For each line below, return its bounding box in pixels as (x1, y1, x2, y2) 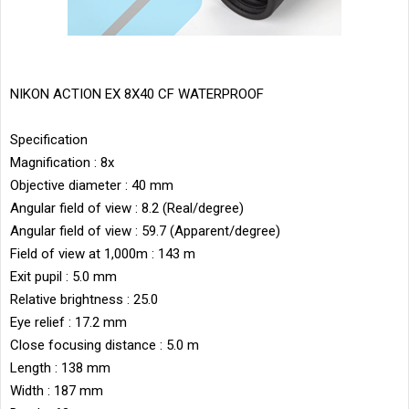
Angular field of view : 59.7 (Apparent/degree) (10, 222, 280, 239)
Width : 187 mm (10, 382, 103, 399)
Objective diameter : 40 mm (10, 176, 173, 194)
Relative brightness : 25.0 (10, 290, 158, 308)
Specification (10, 131, 88, 148)
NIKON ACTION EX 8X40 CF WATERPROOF (10, 85, 264, 102)
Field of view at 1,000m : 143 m (10, 245, 195, 262)
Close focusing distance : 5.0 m (10, 336, 199, 353)
